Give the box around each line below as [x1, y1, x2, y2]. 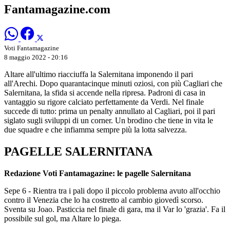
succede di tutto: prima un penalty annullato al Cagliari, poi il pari [4, 106, 215, 116]
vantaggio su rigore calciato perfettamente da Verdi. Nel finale [4, 97, 204, 106]
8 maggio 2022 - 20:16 [4, 53, 68, 61]
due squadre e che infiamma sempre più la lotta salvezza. [4, 125, 187, 134]
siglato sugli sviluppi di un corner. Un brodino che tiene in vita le [4, 116, 213, 125]
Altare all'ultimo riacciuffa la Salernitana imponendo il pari [4, 69, 193, 79]
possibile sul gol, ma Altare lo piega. [4, 214, 121, 223]
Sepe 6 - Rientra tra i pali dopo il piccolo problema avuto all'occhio [4, 186, 220, 195]
